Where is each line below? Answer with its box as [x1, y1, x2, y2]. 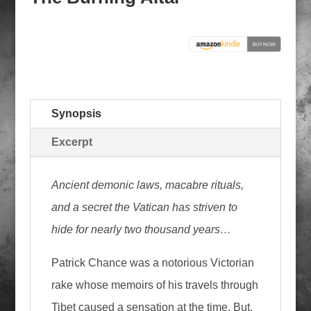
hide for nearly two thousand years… [51, 224, 231, 236]
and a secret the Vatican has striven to [51, 201, 237, 214]
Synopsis [51, 108, 101, 120]
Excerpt [51, 136, 92, 149]
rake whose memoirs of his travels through [51, 279, 258, 292]
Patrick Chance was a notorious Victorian [51, 257, 254, 269]
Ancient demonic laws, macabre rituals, [51, 179, 244, 192]
